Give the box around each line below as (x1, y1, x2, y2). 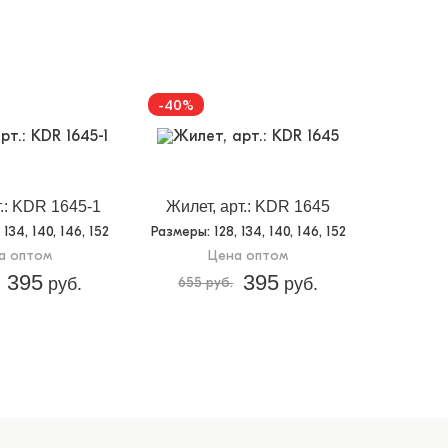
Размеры (150, 223, 207, 241)
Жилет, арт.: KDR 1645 (166, 198, 331, 216)
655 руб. (178, 274, 234, 292)
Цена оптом (208, 247, 289, 265)
